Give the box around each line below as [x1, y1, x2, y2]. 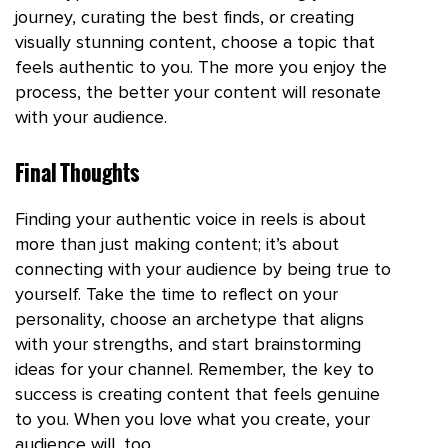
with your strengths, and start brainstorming [15, 335, 361, 354]
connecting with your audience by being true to [15, 260, 391, 279]
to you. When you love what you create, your [15, 410, 370, 429]
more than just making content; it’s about [15, 235, 339, 254]
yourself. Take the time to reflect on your [15, 285, 338, 304]
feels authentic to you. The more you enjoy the [15, 58, 387, 77]
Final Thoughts [15, 155, 139, 188]
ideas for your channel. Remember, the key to [15, 360, 374, 379]
